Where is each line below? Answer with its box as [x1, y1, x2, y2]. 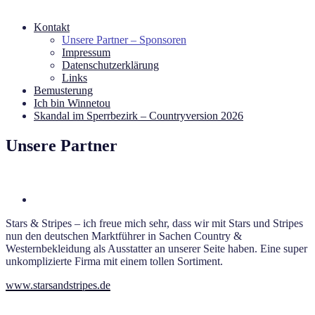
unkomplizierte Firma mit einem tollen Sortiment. [6, 255, 223, 267]
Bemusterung [34, 84, 93, 96]
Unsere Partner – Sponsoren [62, 34, 186, 46]
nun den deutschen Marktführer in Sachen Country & [6, 229, 242, 242]
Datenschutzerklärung [62, 59, 159, 71]
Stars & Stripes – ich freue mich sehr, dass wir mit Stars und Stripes [6, 217, 303, 229]
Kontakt [34, 21, 70, 33]
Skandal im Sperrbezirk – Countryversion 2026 [34, 110, 243, 122]
